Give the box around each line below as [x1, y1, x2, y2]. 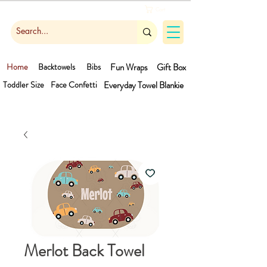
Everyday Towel [103, 79, 157, 92]
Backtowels [38, 61, 75, 73]
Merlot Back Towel [24, 239, 144, 263]
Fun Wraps [110, 61, 148, 74]
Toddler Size [2, 79, 44, 91]
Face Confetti [51, 79, 97, 91]
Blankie [159, 79, 184, 92]
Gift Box [157, 61, 186, 74]
